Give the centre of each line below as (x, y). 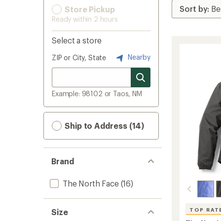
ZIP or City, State (79, 57)
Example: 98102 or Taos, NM (97, 93)
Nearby (138, 57)
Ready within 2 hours (85, 19)
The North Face (91, 183)
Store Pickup (89, 9)
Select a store (77, 40)
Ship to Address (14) (104, 126)
